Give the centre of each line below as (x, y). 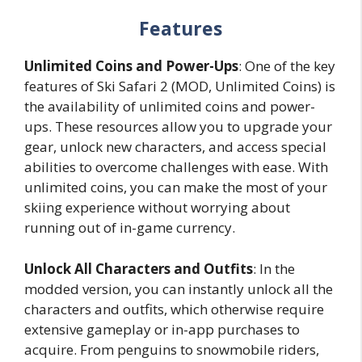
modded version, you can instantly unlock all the (179, 288)
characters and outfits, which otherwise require (174, 309)
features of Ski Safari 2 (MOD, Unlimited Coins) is (180, 86)
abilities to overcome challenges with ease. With (176, 167)
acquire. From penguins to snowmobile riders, (172, 349)
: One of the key (287, 66)
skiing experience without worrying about (157, 207)
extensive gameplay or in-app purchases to (162, 329)
